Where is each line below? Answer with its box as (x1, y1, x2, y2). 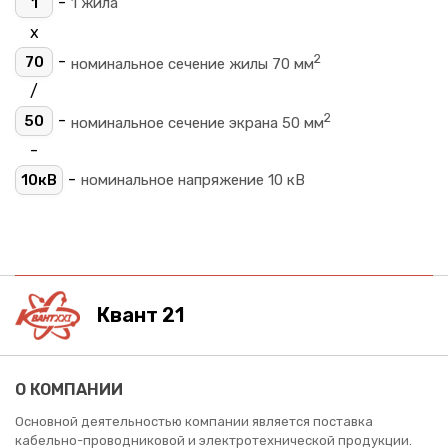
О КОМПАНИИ (15, 379, 123, 399)
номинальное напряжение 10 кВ (81, 170, 305, 189)
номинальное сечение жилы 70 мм (71, 54, 314, 73)
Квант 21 (97, 303, 184, 328)
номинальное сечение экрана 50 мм (71, 113, 324, 132)
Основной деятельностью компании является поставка (15, 413, 373, 429)
